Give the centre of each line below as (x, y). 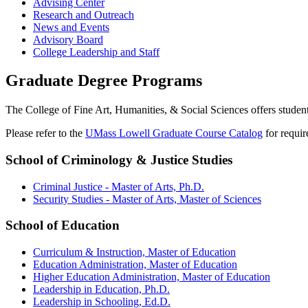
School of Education (63, 225)
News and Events (71, 27)
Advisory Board (68, 39)
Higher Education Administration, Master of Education (152, 277)
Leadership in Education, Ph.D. (101, 289)
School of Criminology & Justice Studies (119, 160)
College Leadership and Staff (96, 52)
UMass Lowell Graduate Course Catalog (174, 133)
